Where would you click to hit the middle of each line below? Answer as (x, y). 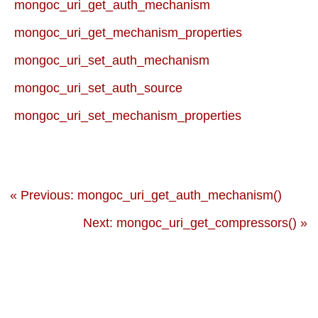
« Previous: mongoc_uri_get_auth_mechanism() (146, 196)
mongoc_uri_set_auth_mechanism (112, 61)
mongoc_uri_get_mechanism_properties (128, 33)
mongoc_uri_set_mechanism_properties (128, 116)
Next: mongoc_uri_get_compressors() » (196, 223)
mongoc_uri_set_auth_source (98, 88)
